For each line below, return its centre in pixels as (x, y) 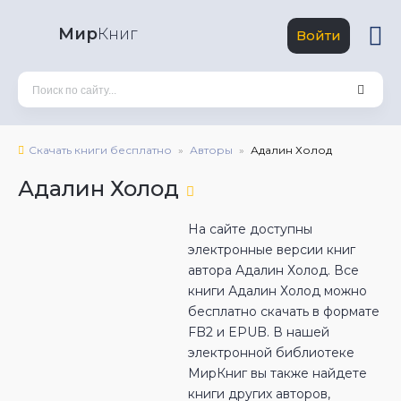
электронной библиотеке (271, 353)
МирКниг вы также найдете (277, 373)
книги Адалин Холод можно (277, 291)
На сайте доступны (250, 229)
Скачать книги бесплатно (100, 150)
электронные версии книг (272, 250)
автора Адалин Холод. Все (273, 270)
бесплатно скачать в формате (284, 311)
